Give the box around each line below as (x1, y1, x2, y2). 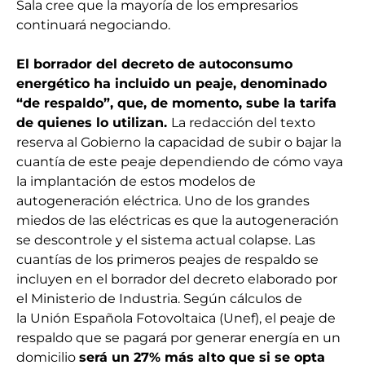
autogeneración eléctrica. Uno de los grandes (16, 193, 310, 209)
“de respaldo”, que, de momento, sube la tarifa (16, 95, 336, 112)
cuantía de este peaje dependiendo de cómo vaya (16, 154, 343, 170)
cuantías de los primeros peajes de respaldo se (16, 252, 319, 268)
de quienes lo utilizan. (16, 115, 167, 131)
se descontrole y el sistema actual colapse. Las (16, 232, 315, 248)
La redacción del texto (171, 115, 315, 131)
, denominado (233, 76, 327, 92)
